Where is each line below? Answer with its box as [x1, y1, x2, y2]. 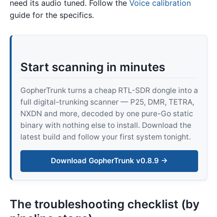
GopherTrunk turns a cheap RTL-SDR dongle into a [20, 86, 198, 95]
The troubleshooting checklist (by [10, 197, 200, 212]
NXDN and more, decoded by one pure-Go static [20, 109, 193, 119]
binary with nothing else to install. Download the [20, 121, 191, 130]
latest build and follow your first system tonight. [20, 132, 191, 142]
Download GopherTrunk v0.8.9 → [50, 156, 168, 166]
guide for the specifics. [10, 10, 94, 20]
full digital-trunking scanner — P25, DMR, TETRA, [20, 97, 194, 107]
